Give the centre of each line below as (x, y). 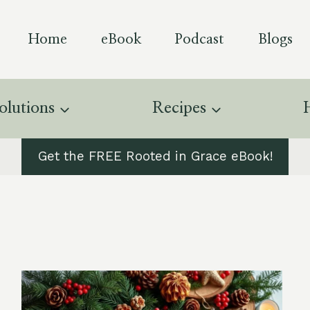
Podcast (200, 39)
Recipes (179, 108)
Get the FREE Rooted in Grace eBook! (155, 157)
